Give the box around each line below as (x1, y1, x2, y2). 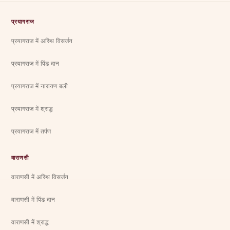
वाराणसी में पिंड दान (11, 195, 55, 203)
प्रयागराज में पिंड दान (11, 59, 60, 67)
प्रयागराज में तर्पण (11, 127, 51, 135)
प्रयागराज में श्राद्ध (11, 104, 53, 112)
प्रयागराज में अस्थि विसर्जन (11, 36, 73, 45)
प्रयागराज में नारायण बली (11, 82, 68, 90)
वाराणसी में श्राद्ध (11, 218, 49, 226)
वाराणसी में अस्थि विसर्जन (11, 172, 69, 181)
